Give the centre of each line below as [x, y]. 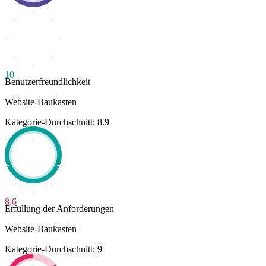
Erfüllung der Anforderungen [59, 209]
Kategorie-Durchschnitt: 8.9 [57, 122]
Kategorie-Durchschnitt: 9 [53, 249]
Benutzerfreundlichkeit [47, 82]
